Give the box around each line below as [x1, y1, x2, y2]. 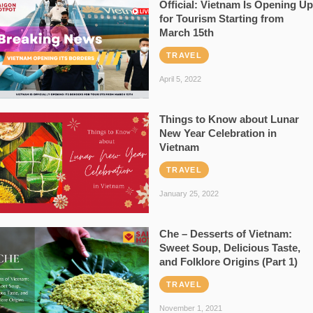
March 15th [159, 26, 214, 38]
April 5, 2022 [159, 74, 201, 83]
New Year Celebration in [159, 126, 277, 139]
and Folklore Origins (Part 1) [159, 255, 298, 268]
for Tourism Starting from [159, 12, 284, 24]
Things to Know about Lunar [159, 112, 299, 125]
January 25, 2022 [159, 189, 219, 198]
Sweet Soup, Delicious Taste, [159, 241, 300, 254]
